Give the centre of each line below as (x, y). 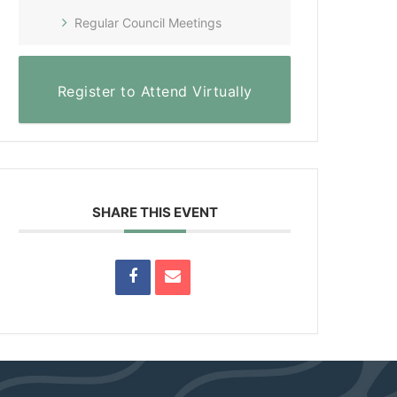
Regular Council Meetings (148, 22)
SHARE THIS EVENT (155, 212)
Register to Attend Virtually (155, 91)
